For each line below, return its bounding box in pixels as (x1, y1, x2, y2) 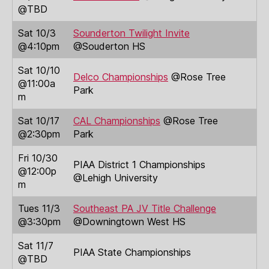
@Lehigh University (73, 171, 158, 184)
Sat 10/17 (18, 114, 59, 127)
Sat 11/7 (18, 239, 53, 252)
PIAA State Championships (73, 246, 191, 258)
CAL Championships (73, 114, 160, 127)
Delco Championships (73, 70, 168, 83)
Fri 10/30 (18, 151, 58, 164)
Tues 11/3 (18, 202, 60, 214)
